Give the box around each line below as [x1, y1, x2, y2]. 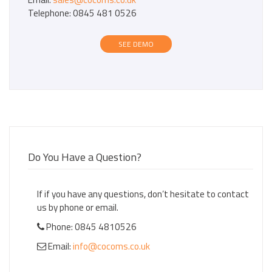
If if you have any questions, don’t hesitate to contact [37, 187, 249, 201]
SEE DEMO [118, 38, 154, 50]
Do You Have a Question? [28, 149, 141, 165]
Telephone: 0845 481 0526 [28, 6, 137, 20]
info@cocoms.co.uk [73, 239, 150, 253]
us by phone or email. [37, 200, 118, 214]
